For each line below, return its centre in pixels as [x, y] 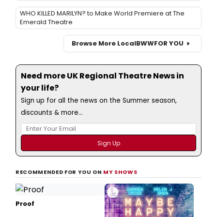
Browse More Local [104, 44]
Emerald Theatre [46, 22]
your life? [40, 88]
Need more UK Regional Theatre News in [102, 76]
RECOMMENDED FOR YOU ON [60, 172]
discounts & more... [52, 112]
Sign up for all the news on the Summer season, [99, 100]
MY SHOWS [120, 172]
